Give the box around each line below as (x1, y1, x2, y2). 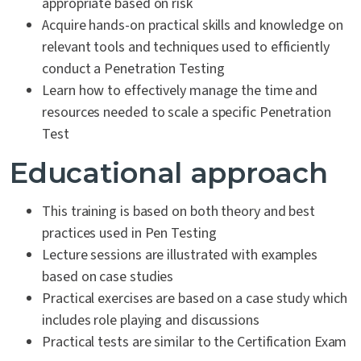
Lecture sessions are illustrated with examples (42, 245, 318, 265)
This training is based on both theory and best (42, 201, 316, 222)
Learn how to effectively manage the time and (42, 81, 318, 101)
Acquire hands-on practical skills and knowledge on (42, 15, 343, 35)
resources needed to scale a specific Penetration (42, 102, 331, 122)
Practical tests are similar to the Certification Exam (42, 332, 347, 352)
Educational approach (10, 156, 328, 190)
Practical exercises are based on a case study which (42, 288, 347, 309)
